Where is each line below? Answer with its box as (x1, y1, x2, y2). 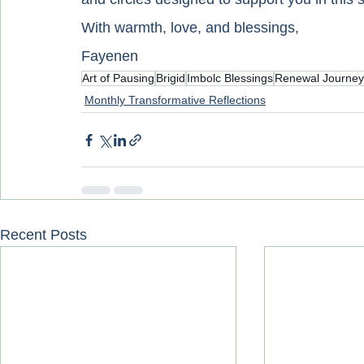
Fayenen (81, 48, 138, 64)
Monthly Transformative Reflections (84, 93, 266, 106)
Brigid (156, 71, 185, 84)
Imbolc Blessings (187, 71, 273, 84)
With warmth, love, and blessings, (81, 19, 299, 36)
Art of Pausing (82, 71, 154, 84)
